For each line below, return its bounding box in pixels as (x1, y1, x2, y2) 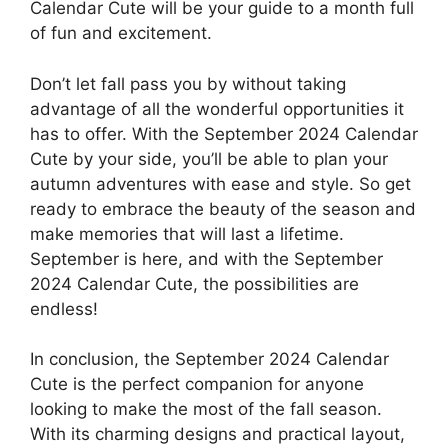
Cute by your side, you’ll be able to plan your (30, 148, 388, 169)
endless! (30, 298, 98, 319)
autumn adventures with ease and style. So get (30, 173, 411, 194)
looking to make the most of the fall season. (30, 399, 382, 420)
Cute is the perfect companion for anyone (30, 374, 364, 395)
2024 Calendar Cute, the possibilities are (30, 273, 359, 294)
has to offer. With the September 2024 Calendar (30, 123, 418, 144)
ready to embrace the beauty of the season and (30, 198, 416, 219)
